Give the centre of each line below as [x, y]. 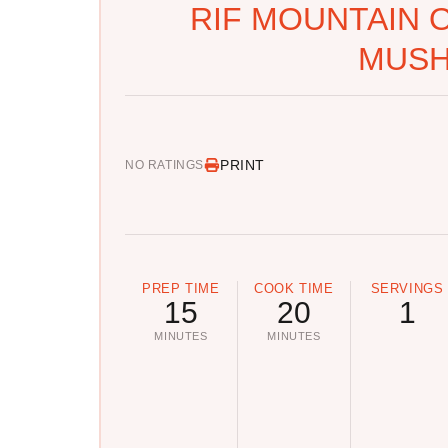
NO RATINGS [164, 164]
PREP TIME [181, 288]
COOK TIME [294, 288]
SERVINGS [407, 288]
